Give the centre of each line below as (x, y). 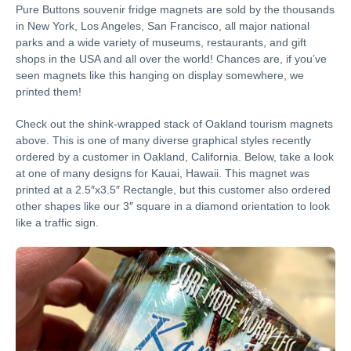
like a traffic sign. (57, 222)
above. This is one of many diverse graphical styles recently (163, 140)
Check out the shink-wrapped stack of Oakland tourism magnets (174, 123)
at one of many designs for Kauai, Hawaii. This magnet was (163, 173)
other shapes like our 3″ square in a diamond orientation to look (173, 206)
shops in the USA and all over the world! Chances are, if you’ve (171, 58)
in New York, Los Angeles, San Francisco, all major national (163, 25)
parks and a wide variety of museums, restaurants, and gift (161, 42)
